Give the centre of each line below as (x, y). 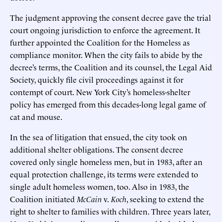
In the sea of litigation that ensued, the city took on (99, 137)
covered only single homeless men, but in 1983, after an (106, 161)
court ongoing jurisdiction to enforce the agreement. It (105, 29)
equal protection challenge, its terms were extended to (104, 174)
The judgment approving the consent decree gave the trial (111, 17)
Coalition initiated (43, 198)
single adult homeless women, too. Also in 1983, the (100, 186)
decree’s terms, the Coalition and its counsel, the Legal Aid (111, 67)
